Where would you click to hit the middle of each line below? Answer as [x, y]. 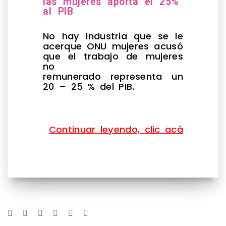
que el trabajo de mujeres [113, 56]
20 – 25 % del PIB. [89, 86]
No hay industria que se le [113, 36]
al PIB [58, 11]
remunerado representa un [113, 76]
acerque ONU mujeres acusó [113, 46]
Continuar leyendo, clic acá [116, 129]
